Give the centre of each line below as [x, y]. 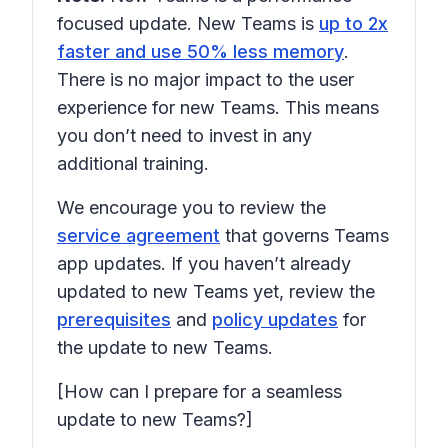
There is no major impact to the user [205, 79]
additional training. [133, 163]
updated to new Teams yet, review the [216, 291]
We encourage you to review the [191, 207]
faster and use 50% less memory [200, 51]
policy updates [275, 319]
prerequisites [114, 319]
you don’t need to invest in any [184, 135]
